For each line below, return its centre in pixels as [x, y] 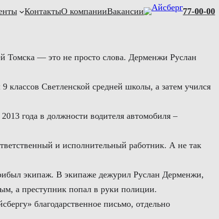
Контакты [43, 11]
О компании [84, 11]
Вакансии [125, 11]
